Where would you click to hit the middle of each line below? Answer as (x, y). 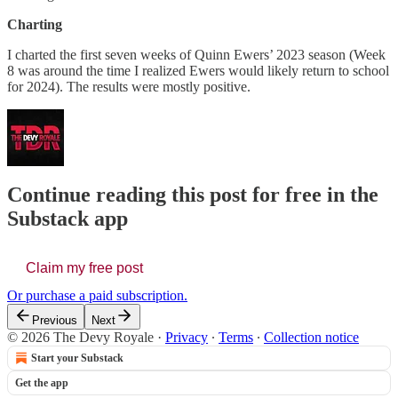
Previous (55, 321)
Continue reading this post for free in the (193, 195)
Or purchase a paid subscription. (97, 296)
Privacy (187, 338)
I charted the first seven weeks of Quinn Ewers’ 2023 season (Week (196, 54)
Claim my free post (84, 268)
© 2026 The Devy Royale (80, 338)
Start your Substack (77, 358)
